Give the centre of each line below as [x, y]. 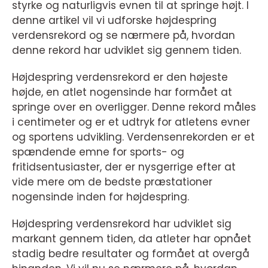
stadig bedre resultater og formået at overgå [131, 254]
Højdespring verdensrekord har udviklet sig [122, 224]
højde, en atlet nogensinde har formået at [122, 92]
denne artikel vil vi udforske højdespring [114, 20]
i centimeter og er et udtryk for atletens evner [131, 122]
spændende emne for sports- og [98, 152]
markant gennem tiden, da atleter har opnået [132, 239]
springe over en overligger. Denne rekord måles [134, 107]
